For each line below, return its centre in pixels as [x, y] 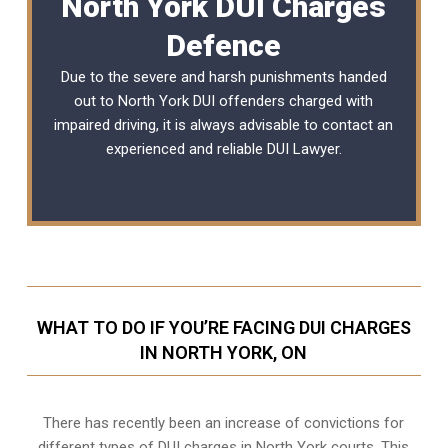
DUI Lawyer [302, 148]
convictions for [354, 422]
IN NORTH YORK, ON [224, 352]
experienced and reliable [186, 148]
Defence [224, 45]
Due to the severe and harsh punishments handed [223, 76]
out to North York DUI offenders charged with [224, 100]
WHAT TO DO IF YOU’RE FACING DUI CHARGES [223, 327]
